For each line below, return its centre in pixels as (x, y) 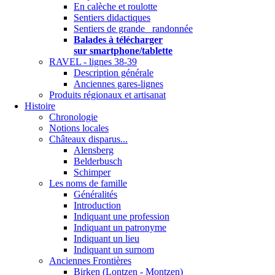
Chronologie (73, 117)
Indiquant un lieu (107, 239)
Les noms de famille (88, 184)
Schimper (92, 172)
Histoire (40, 106)
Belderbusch (98, 161)
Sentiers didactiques (112, 18)
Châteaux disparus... (88, 139)
